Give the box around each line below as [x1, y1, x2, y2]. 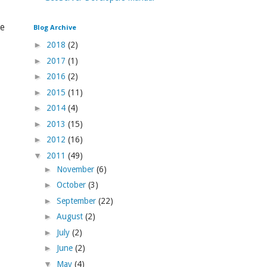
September [56, 195, 98, 206]
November [56, 164, 97, 174]
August [56, 212, 85, 222]
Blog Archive [33, 22, 76, 32]
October [56, 180, 88, 190]
